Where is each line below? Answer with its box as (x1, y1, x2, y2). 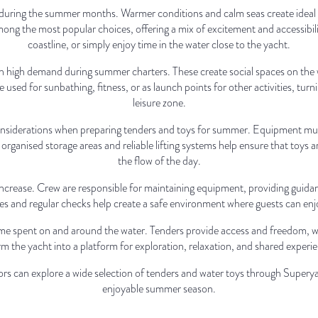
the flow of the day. (117, 153, 201, 169)
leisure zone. (132, 94, 186, 111)
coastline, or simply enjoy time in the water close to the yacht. (28, 36, 290, 53)
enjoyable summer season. (102, 280, 216, 297)
